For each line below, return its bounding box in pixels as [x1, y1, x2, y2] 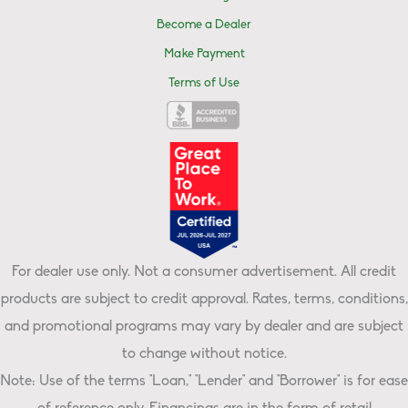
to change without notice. [121, 346, 287, 362]
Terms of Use [168, 76, 240, 91]
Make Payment [163, 47, 245, 62]
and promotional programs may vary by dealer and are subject [5, 319, 403, 334]
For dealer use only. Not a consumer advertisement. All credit [12, 264, 396, 280]
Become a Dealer [157, 18, 251, 33]
